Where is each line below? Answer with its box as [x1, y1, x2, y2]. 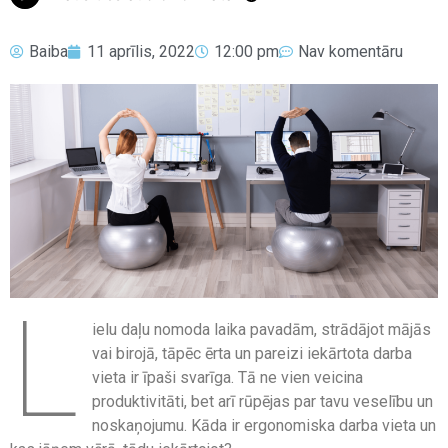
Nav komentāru [298, 41, 403, 61]
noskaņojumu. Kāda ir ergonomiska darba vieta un [92, 415, 437, 435]
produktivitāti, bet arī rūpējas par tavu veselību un [92, 391, 434, 411]
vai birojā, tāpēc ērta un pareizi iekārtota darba [92, 343, 413, 363]
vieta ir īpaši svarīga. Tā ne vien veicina [92, 367, 364, 387]
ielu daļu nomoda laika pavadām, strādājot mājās [92, 319, 432, 339]
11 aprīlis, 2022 [87, 41, 195, 61]
